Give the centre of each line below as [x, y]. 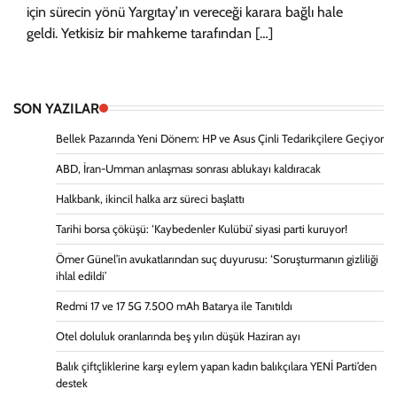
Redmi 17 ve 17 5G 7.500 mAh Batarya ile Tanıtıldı [174, 306]
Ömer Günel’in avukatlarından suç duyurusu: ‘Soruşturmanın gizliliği [217, 259]
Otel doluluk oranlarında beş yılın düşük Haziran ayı [178, 336]
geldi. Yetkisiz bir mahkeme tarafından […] [150, 33]
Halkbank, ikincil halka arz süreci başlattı [150, 198]
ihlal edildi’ [81, 276]
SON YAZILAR [56, 108]
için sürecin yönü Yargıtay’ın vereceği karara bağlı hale [185, 12]
